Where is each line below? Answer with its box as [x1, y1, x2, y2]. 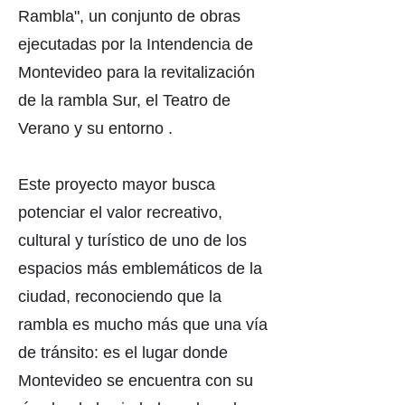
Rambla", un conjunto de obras [18, 7, 240, 25]
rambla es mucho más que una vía [18, 316, 268, 334]
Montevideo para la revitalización [18, 63, 255, 81]
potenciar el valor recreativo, [18, 203, 222, 221]
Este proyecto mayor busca [18, 175, 215, 193]
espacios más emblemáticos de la [18, 259, 262, 278]
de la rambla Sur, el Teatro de [18, 91, 231, 109]
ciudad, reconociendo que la [18, 287, 221, 306]
